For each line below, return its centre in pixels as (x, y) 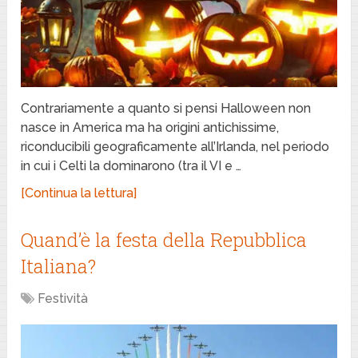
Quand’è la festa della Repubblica (164, 239)
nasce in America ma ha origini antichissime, (150, 127)
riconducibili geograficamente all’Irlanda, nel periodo (175, 146)
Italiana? (59, 266)
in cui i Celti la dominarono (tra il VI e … (131, 165)
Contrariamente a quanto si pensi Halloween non (166, 108)
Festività (63, 298)
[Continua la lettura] (79, 193)
